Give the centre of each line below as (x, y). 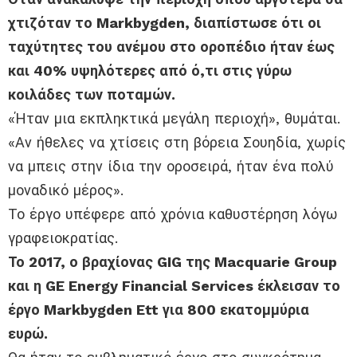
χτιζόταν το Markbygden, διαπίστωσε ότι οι (165, 23)
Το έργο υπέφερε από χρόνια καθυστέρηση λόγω (173, 214)
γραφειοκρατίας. (63, 238)
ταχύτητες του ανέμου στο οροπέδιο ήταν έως (171, 47)
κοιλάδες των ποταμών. (92, 95)
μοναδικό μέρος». (66, 190)
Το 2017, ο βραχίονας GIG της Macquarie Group (173, 262)
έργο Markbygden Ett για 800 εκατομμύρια (159, 310)
